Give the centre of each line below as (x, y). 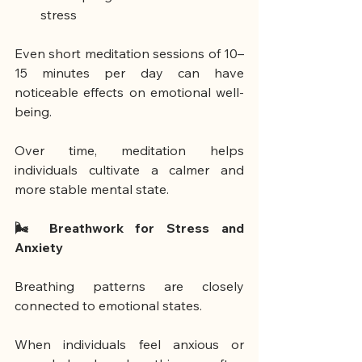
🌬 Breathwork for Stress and (129, 228)
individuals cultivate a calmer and (129, 170)
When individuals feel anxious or (129, 345)
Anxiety (39, 248)
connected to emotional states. (108, 306)
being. (33, 112)
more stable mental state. (92, 189)
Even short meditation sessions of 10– (129, 54)
